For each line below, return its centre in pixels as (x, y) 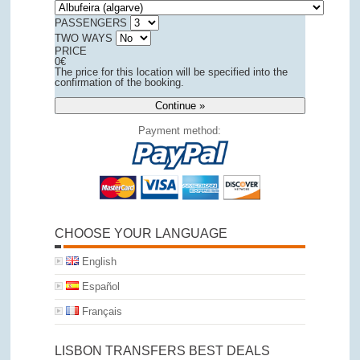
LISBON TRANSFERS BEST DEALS (162, 350)
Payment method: (180, 131)
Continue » (180, 106)
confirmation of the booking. (119, 83)
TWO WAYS (83, 39)
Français (100, 311)
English (97, 261)
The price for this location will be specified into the (171, 72)
